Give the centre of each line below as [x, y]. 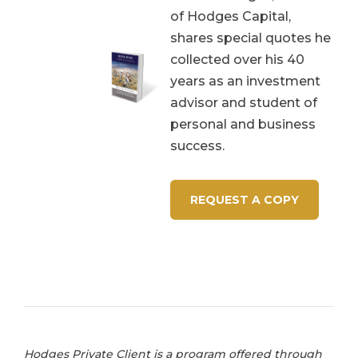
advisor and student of [244, 102]
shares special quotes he [251, 38]
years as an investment [245, 81]
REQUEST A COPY [245, 199]
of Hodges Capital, [231, 16]
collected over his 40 [237, 59]
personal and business [243, 124]
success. [197, 145]
